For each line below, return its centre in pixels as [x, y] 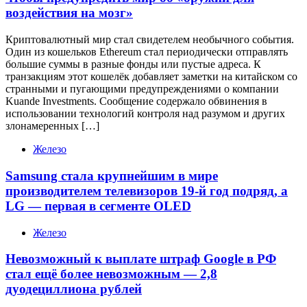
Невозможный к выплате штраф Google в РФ [141, 259]
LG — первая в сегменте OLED [98, 206]
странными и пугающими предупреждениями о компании [142, 89]
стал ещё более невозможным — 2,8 [111, 274]
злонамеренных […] [52, 126]
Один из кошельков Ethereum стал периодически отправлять [147, 52]
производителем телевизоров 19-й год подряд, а [147, 191]
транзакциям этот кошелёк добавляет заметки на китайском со [151, 77]
